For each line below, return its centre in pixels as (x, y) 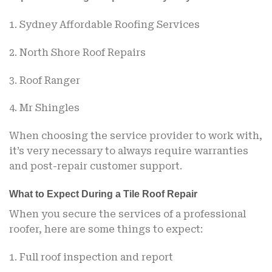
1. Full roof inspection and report (91, 257)
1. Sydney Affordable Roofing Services (106, 24)
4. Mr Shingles (44, 108)
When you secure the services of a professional (127, 214)
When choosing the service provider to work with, (136, 136)
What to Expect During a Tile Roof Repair (103, 194)
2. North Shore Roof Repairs (77, 52)
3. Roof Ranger (45, 80)
